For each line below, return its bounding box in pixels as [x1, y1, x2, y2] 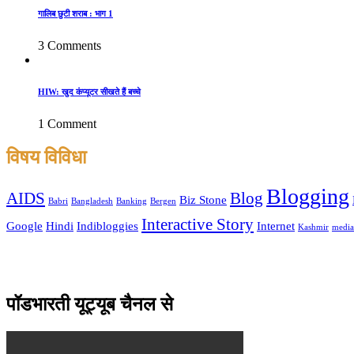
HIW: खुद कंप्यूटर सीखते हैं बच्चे [38, 87, 141, 97]
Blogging [266, 184, 349, 209]
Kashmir [298, 223, 329, 232]
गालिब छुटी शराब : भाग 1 [38, 9, 113, 19]
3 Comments [38, 39, 101, 53]
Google [6, 219, 43, 233]
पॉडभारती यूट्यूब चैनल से [6, 294, 173, 315]
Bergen [150, 197, 176, 206]
